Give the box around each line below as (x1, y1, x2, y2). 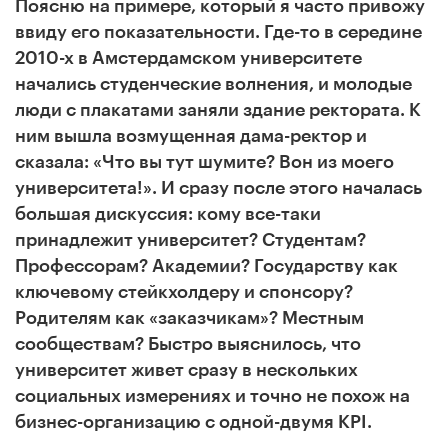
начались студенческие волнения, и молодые (15, 74, 412, 93)
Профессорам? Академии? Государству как (15, 256, 398, 275)
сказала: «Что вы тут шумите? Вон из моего (15, 152, 394, 171)
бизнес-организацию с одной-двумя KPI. (15, 412, 372, 431)
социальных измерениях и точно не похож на (15, 386, 410, 405)
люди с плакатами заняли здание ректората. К (15, 100, 421, 119)
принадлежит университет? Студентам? (15, 230, 366, 249)
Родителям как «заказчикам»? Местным (15, 308, 364, 327)
